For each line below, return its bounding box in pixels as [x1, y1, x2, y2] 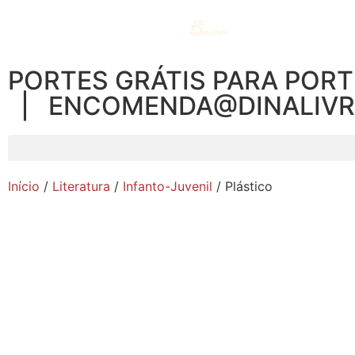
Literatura [52, 178, 110, 194]
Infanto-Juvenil [123, 178, 212, 194]
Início [8, 178, 40, 194]
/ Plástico [212, 178, 273, 194]
